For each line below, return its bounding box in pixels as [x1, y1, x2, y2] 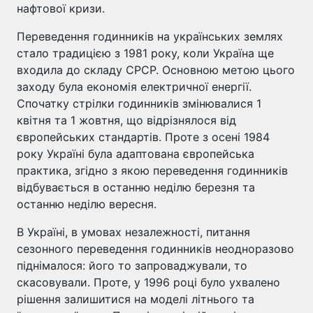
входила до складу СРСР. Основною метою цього [17, 62, 295, 77]
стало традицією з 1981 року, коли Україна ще [17, 45, 274, 60]
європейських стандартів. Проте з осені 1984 [17, 129, 270, 144]
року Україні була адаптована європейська [17, 146, 254, 161]
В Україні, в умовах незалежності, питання [17, 224, 250, 239]
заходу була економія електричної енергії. [17, 79, 252, 94]
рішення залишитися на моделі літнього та [17, 291, 254, 306]
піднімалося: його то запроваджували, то [17, 258, 247, 272]
